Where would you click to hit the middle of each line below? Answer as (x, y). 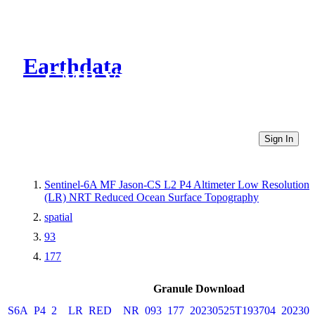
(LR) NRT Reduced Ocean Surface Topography (152, 197)
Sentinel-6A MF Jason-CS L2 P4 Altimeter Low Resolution (177, 184)
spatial (58, 217)
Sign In (279, 139)
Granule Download (199, 288)
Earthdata (73, 66)
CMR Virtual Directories (163, 78)
